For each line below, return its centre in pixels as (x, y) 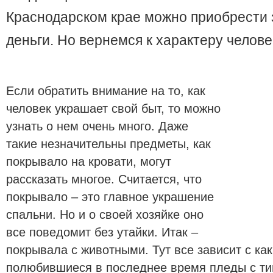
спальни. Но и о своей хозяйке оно (105, 215)
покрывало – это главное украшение (110, 197)
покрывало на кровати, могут (89, 162)
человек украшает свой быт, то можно (113, 109)
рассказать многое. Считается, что (104, 179)
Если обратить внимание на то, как (106, 91)
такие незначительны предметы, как (108, 144)
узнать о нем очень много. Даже (97, 126)
